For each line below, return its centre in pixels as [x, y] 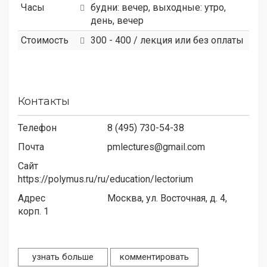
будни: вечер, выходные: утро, [158, 7]
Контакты [44, 101]
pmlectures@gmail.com [156, 147]
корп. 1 [33, 211]
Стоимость [45, 40]
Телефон [37, 128]
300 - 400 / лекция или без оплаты [167, 40]
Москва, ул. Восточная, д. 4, [167, 198]
